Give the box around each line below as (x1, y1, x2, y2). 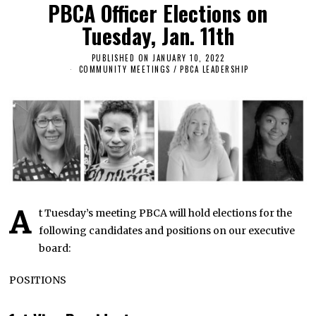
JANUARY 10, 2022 (152, 51, 225, 63)
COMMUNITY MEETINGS (78, 63, 171, 75)
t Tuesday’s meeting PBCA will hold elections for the (39, 206, 293, 219)
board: (39, 241, 71, 255)
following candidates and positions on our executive (39, 224, 296, 237)
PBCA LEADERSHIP (180, 63, 249, 75)
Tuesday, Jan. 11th (81, 19, 234, 51)
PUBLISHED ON (91, 51, 150, 63)
